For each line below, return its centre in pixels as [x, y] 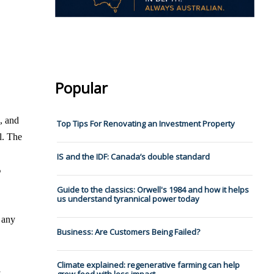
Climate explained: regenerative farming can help [148, 265]
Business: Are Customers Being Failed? [128, 232]
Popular [81, 88]
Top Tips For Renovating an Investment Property [146, 124]
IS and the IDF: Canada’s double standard [133, 157]
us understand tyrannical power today [128, 199]
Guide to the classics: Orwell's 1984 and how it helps [153, 190]
